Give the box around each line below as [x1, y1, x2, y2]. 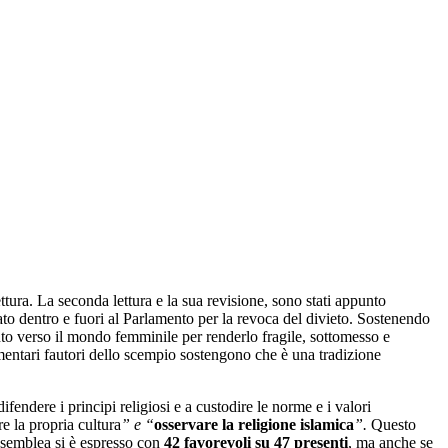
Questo [367, 416, 416, 434]
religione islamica [238, 416, 354, 434]
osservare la [154, 416, 238, 434]
